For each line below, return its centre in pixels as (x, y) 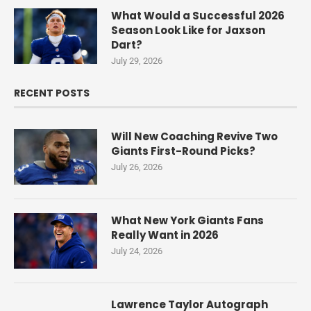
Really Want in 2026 (165, 235)
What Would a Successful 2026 (198, 16)
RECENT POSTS (52, 93)
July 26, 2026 (137, 167)
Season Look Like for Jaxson (188, 30)
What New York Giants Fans (187, 220)
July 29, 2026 (137, 61)
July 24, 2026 (137, 251)
